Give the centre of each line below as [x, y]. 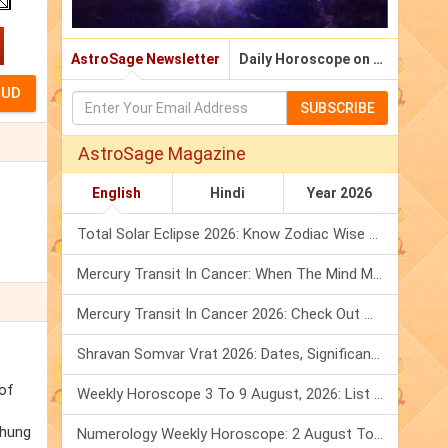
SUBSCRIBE [337, 108]
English [117, 193]
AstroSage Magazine [162, 154]
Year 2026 [339, 193]
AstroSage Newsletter [145, 59]
